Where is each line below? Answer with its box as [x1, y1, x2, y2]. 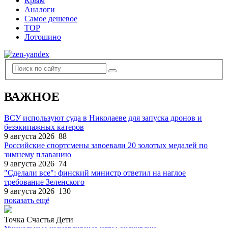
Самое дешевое [24, 14, 77, 23]
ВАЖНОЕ [4, 90, 60, 103]
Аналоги [24, 5, 55, 14]
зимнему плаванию [4, 150, 71, 159]
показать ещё [4, 196, 49, 205]
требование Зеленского [4, 178, 84, 187]
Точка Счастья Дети [4, 215, 73, 224]
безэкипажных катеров [4, 123, 84, 132]
